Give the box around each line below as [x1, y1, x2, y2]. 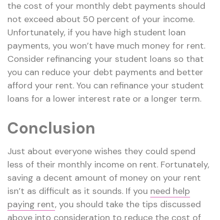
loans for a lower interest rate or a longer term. [7, 93, 201, 105]
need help [150, 185, 190, 197]
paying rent [7, 198, 55, 211]
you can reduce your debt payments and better [7, 66, 203, 79]
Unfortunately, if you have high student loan [7, 27, 186, 39]
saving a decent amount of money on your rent [7, 172, 201, 184]
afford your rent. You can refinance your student [7, 80, 204, 92]
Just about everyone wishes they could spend [7, 145, 195, 158]
